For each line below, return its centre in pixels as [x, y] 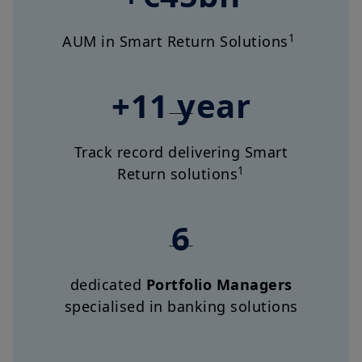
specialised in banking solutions [181, 307]
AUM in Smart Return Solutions [175, 42]
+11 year [181, 106]
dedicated [108, 285]
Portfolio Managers [219, 285]
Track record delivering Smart [181, 152]
